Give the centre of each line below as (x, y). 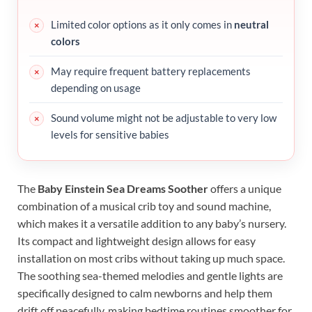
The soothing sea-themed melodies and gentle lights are (150, 276)
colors (65, 41)
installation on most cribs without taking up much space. (151, 258)
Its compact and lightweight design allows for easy (136, 241)
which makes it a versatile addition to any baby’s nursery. (152, 224)
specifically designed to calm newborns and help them (145, 293)
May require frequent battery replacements (151, 71)
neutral (251, 25)
